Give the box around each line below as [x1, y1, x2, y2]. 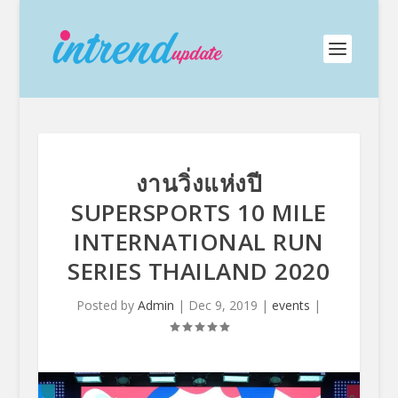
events [272, 297, 311, 314]
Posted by [76, 297, 139, 314]
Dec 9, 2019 [188, 297, 259, 314]
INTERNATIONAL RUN [74, 226, 324, 258]
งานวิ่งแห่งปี [135, 167, 263, 199]
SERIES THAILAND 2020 [68, 255, 330, 287]
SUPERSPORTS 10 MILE [71, 196, 327, 228]
